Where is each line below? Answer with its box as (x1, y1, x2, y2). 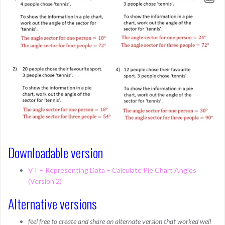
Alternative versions (8, 194, 97, 213)
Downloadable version (8, 143, 103, 162)
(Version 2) (28, 177, 62, 185)
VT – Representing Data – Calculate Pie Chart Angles (28, 166, 196, 174)
